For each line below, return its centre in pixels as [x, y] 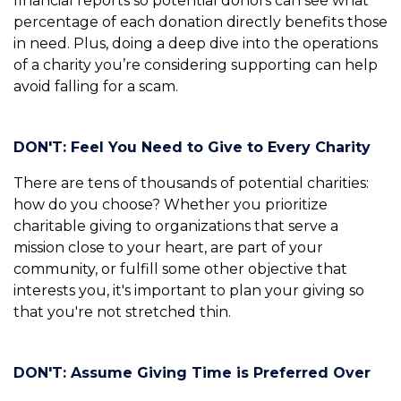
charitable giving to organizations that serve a [176, 226]
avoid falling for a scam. [96, 87]
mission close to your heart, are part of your [168, 248]
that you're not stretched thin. [122, 312]
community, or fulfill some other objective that [180, 269]
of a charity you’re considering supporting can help [196, 65]
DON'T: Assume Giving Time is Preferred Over [192, 373]
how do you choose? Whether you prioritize [171, 205]
